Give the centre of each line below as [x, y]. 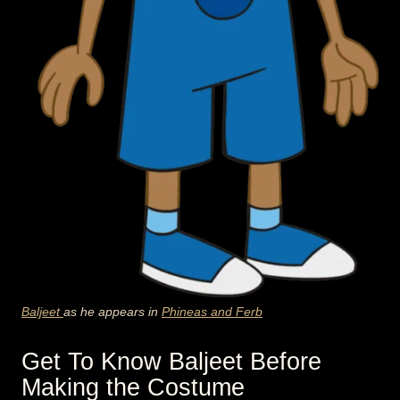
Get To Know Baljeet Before [171, 361]
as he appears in [112, 311]
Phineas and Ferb [212, 311]
